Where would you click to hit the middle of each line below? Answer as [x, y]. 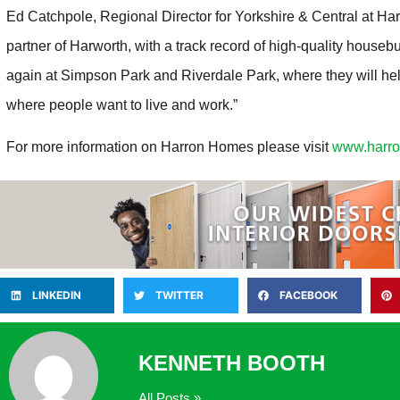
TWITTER [180, 296]
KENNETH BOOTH [232, 362]
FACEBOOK [308, 296]
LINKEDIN [57, 296]
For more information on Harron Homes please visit [169, 147]
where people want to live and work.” [122, 104]
